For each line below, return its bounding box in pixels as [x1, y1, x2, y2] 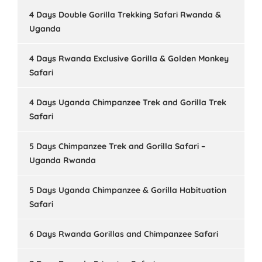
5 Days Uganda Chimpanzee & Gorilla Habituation [29, 185, 226, 195]
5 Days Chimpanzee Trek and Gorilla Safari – [29, 141, 205, 151]
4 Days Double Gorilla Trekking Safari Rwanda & [29, 9, 221, 20]
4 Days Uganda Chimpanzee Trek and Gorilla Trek [29, 97, 226, 108]
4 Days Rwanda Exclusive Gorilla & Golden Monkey [29, 53, 229, 64]
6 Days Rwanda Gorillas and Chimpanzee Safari [29, 229, 218, 239]
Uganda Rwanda [29, 155, 96, 166]
